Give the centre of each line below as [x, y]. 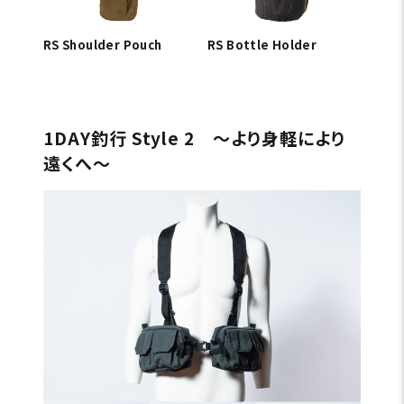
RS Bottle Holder [262, 44]
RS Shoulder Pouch [102, 44]
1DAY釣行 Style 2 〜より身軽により [194, 137]
